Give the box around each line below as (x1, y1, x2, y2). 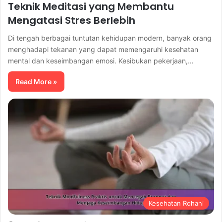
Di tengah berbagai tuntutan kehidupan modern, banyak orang (8, 33, 212, 42)
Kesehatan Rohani (149, 199, 204, 208)
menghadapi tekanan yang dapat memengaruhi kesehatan (8, 45, 198, 54)
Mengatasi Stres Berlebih (8, 13, 135, 27)
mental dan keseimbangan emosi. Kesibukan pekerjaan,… (8, 56, 194, 65)
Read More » (15, 77, 57, 86)
